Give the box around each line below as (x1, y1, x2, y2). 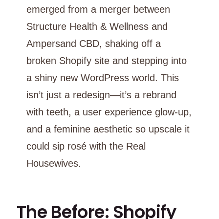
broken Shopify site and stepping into (26, 55, 187, 66)
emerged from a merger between (26, 3, 170, 15)
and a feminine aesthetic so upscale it (26, 123, 190, 134)
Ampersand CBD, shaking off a (26, 38, 161, 49)
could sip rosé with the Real (26, 140, 146, 152)
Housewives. (26, 157, 81, 169)
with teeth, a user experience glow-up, (26, 106, 192, 117)
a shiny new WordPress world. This (26, 72, 179, 83)
